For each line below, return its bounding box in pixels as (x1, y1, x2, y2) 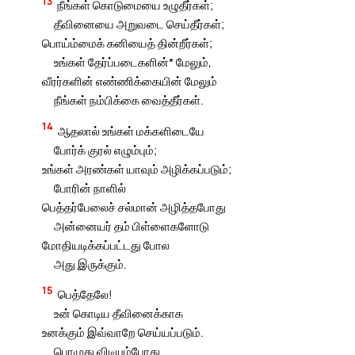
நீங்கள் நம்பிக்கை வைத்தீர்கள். (53, 92, 204, 109)
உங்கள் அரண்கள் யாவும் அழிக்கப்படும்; (42, 160, 232, 177)
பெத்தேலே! (58, 286, 113, 303)
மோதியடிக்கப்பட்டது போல (42, 236, 170, 253)
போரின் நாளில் (53, 179, 126, 196)
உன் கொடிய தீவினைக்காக (53, 305, 183, 322)
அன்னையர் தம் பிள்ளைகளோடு (53, 217, 209, 234)
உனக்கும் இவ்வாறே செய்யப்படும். (42, 324, 204, 341)
